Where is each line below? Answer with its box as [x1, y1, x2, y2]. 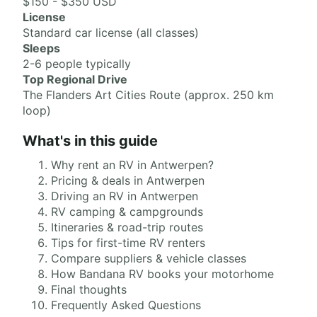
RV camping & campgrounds [51, 204, 203, 219]
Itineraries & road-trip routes [51, 220, 203, 234]
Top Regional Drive [23, 72, 127, 86]
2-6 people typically [23, 57, 131, 71]
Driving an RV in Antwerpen [51, 189, 198, 203]
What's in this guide [23, 132, 158, 149]
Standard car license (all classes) [23, 25, 199, 40]
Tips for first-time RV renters [51, 236, 205, 250]
